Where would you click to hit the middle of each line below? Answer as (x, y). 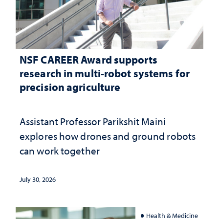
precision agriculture (70, 87)
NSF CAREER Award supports (88, 59)
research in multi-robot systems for (105, 73)
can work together (60, 150)
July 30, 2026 (38, 179)
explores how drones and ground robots (108, 136)
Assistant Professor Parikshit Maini (93, 121)
